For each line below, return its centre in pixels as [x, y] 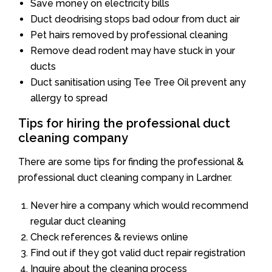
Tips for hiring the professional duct [124, 123]
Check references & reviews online [109, 237]
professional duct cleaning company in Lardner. [125, 177]
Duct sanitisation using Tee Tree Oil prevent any [138, 82]
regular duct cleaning [78, 221]
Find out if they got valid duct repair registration [138, 253]
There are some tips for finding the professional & [131, 161]
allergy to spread [69, 98]
